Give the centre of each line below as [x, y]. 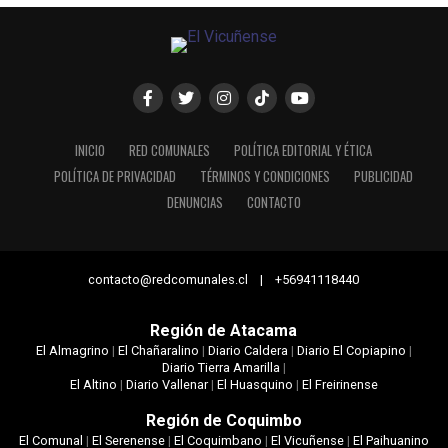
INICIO [90, 151]
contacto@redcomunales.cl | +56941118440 [224, 280]
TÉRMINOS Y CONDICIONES [265, 177]
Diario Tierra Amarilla [220, 368]
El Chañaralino [158, 351]
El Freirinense [339, 385]
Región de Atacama [224, 331]
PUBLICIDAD [384, 177]
